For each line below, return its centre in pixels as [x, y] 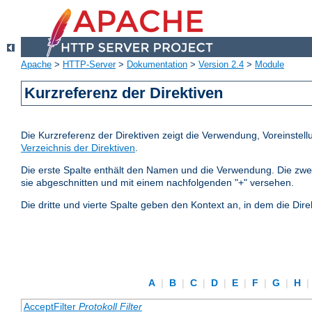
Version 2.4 [221, 65]
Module [270, 65]
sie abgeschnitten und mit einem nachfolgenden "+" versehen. [157, 183]
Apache [36, 65]
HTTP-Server [89, 65]
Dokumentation [157, 65]
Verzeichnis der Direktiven [78, 148]
